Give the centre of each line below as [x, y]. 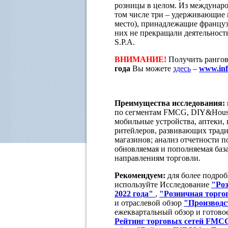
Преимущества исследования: [170, 103]
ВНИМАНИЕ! [140, 59]
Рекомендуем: [141, 175]
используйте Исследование [163, 184]
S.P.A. [125, 42]
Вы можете [152, 68]
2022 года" [134, 193]
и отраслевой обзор [149, 203]
